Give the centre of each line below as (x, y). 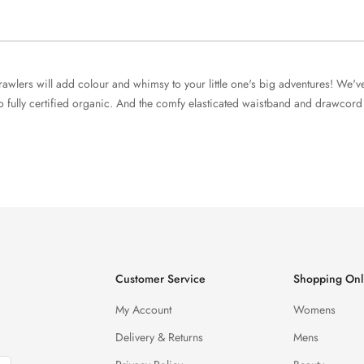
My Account (143, 309)
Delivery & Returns (159, 337)
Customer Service (160, 278)
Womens (314, 309)
